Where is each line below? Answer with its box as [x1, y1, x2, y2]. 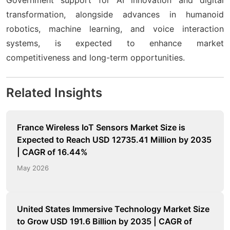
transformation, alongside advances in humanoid [6, 9, 224, 20]
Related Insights [6, 85, 102, 100]
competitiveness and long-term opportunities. [6, 52, 185, 63]
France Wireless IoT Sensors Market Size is [17, 122, 185, 132]
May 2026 [17, 163, 49, 172]
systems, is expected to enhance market [6, 37, 224, 48]
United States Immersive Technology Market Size [17, 203, 209, 214]
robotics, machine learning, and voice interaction [6, 23, 224, 34]
